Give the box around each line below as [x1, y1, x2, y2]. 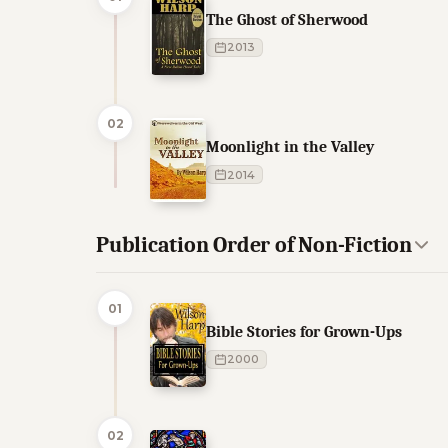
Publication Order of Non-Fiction [96, 231, 412, 258]
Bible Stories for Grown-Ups [206, 321, 402, 341]
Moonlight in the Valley [206, 136, 374, 156]
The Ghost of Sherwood [206, 9, 368, 29]
